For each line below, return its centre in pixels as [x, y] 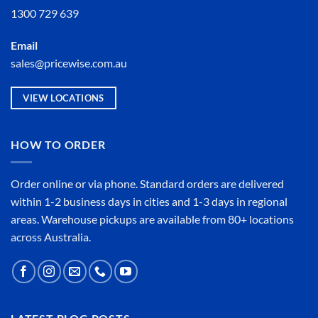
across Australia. [51, 236]
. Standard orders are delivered [210, 183]
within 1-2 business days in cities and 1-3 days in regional [149, 201]
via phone [112, 183]
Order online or [49, 183]
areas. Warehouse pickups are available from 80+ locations [152, 219]
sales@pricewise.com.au [69, 63]
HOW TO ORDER [58, 144]
